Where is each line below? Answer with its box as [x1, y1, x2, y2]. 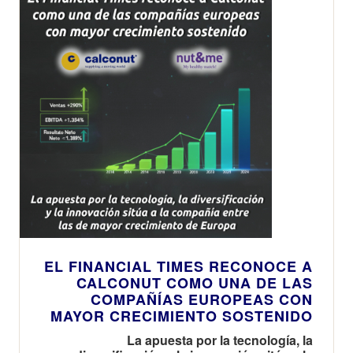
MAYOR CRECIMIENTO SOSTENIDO [50, 305, 313, 326]
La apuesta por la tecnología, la [127, 330, 313, 349]
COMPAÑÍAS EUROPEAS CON [91, 288, 313, 310]
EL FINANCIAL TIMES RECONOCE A [44, 255, 313, 277]
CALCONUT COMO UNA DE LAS [76, 272, 313, 293]
